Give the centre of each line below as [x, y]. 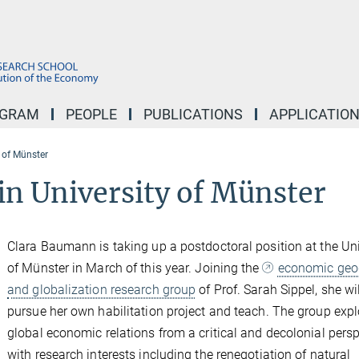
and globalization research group [102, 289]
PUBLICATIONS [193, 114]
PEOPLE [91, 114]
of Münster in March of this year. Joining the [135, 268]
